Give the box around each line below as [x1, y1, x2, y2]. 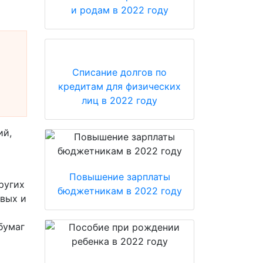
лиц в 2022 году [82, 95, 157, 106]
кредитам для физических [58, 80, 181, 92]
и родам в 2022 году [70, 4, 168, 16]
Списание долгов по [72, 66, 167, 78]
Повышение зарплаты [69, 171, 170, 183]
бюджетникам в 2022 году [57, 185, 182, 197]
